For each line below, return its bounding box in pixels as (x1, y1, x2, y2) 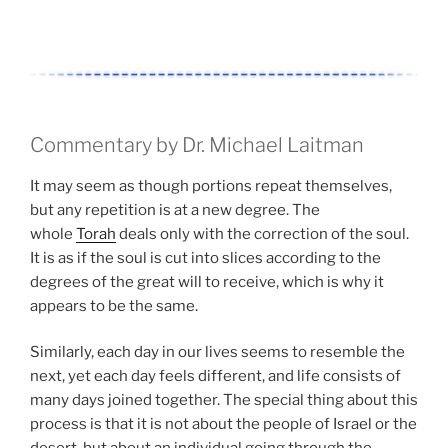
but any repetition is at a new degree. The (30, 200, 320, 219)
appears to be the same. (30, 296, 198, 315)
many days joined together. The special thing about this (30, 391, 418, 410)
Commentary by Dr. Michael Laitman (30, 132, 364, 157)
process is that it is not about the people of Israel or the (30, 415, 417, 434)
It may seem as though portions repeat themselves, (30, 176, 392, 195)
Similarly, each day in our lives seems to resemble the (30, 343, 405, 362)
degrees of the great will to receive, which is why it (30, 272, 384, 291)
